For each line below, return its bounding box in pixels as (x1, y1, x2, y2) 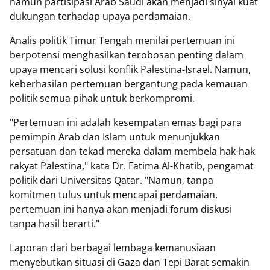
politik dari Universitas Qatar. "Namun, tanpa (10, 174, 213, 187)
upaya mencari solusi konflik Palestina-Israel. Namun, (10, 63, 251, 77)
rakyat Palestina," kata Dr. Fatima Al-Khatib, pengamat (10, 159, 254, 173)
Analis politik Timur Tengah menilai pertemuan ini (10, 34, 235, 48)
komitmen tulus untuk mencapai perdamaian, (10, 188, 218, 202)
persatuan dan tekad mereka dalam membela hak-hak (10, 145, 255, 159)
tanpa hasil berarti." (10, 217, 99, 231)
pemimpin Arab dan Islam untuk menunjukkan (10, 130, 220, 144)
